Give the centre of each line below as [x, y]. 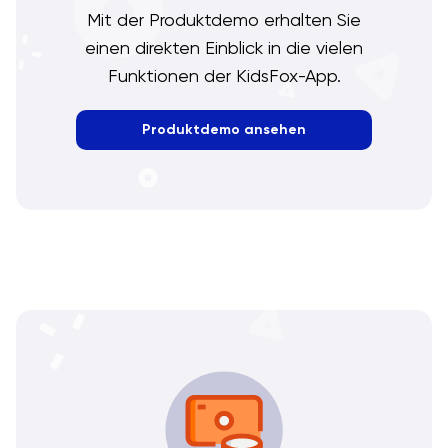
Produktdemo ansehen [224, 130]
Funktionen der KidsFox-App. [224, 76]
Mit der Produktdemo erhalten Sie [224, 20]
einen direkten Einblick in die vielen [224, 48]
